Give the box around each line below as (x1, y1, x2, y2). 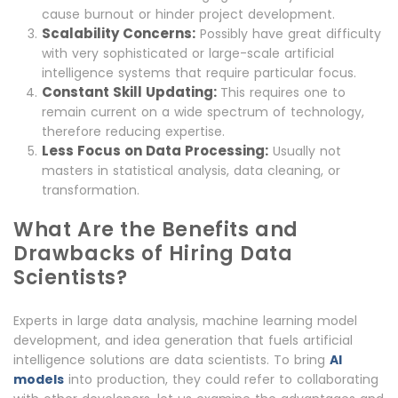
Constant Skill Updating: (42, 83, 220, 102)
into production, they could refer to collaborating (64, 370, 378, 389)
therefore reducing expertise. (42, 123, 225, 141)
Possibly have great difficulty (195, 25, 381, 44)
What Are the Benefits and (13, 216, 299, 244)
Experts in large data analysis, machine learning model (13, 312, 357, 330)
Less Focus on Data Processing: (42, 141, 268, 161)
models (13, 370, 64, 389)
